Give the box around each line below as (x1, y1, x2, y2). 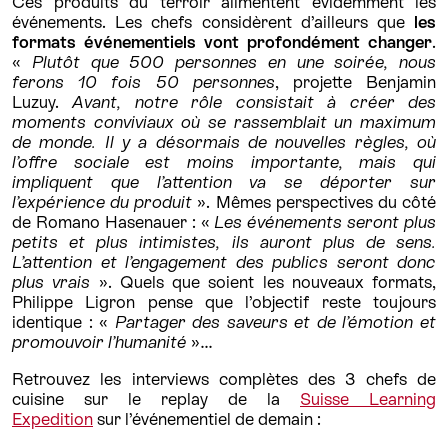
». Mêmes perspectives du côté (192, 192, 437, 213)
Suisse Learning (300, 389, 436, 410)
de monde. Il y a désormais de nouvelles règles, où (12, 132, 436, 153)
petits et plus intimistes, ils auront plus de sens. (12, 232, 436, 253)
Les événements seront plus (214, 212, 436, 233)
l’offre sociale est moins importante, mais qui (12, 152, 436, 173)
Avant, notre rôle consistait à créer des (72, 92, 437, 113)
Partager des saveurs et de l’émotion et (114, 312, 437, 333)
